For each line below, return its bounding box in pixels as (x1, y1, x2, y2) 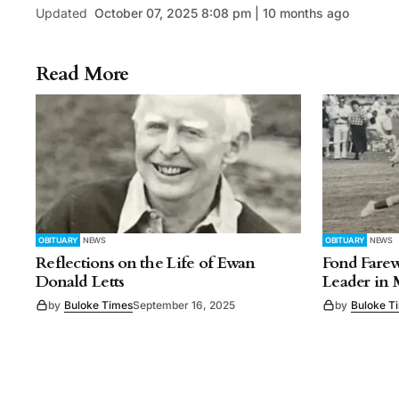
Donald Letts (36, 270, 125, 293)
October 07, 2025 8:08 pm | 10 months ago (94, 5, 349, 21)
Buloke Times (64, 297, 133, 312)
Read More (36, 61, 129, 88)
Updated (36, 5, 87, 21)
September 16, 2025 (133, 297, 235, 312)
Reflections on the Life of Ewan (36, 251, 256, 274)
